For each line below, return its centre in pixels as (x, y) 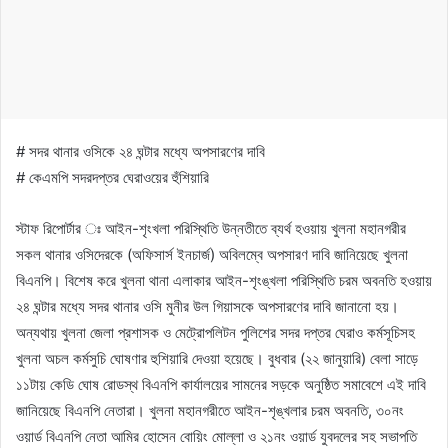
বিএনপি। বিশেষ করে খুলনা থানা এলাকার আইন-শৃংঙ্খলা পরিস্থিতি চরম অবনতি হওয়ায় (224, 280)
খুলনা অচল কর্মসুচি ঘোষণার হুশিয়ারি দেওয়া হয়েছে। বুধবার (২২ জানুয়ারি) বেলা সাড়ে (217, 358)
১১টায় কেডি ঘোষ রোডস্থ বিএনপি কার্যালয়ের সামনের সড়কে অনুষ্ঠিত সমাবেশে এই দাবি (221, 384)
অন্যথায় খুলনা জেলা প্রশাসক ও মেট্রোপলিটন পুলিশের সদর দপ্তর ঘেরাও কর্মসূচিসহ (215, 332)
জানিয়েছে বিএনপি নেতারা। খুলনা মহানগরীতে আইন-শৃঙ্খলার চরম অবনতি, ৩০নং (210, 410)
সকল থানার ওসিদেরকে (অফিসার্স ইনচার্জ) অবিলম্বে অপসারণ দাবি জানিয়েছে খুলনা (212, 254)
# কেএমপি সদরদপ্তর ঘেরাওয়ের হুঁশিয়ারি (112, 177)
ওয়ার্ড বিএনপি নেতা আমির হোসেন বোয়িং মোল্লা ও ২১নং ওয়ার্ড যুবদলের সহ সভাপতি (216, 436)
